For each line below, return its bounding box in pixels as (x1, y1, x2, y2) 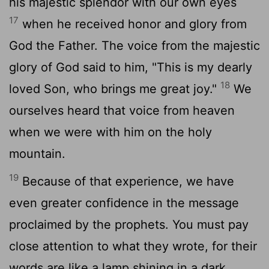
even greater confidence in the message (9, 195, 239, 210)
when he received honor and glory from (19, 16, 247, 31)
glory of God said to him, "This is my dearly (9, 59, 252, 74)
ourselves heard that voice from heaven (9, 103, 235, 118)
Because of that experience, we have (19, 174, 234, 189)
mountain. (9, 146, 65, 161)
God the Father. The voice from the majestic (9, 38, 260, 53)
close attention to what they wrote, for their (9, 238, 257, 253)
